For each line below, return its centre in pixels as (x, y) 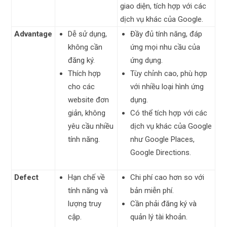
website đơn (89, 100)
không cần (85, 47)
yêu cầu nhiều (91, 126)
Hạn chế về (87, 177)
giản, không (87, 113)
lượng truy (85, 204)
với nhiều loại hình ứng (167, 87)
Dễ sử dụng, (88, 34)
